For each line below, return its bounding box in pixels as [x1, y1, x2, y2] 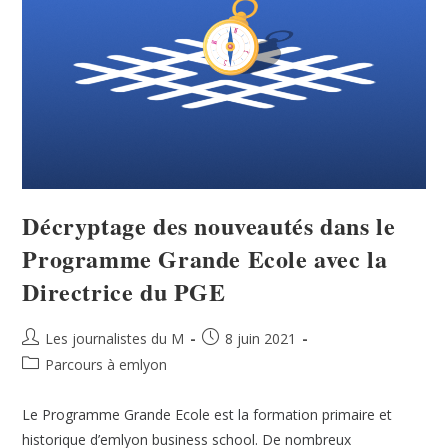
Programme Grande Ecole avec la [22, 240, 388, 276]
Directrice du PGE [22, 273, 226, 309]
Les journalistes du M [45, 328, 185, 348]
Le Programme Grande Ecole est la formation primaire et [22, 404, 393, 424]
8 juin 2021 [225, 328, 297, 348]
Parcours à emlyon [45, 354, 168, 374]
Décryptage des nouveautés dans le [22, 207, 396, 243]
